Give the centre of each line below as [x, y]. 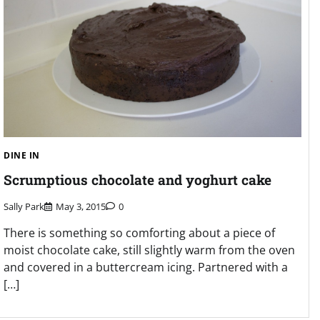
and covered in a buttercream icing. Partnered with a [146, 267]
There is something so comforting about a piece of [139, 232]
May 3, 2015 [81, 206]
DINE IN [22, 156]
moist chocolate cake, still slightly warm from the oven [149, 250]
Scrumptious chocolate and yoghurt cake [137, 180]
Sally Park [24, 206]
